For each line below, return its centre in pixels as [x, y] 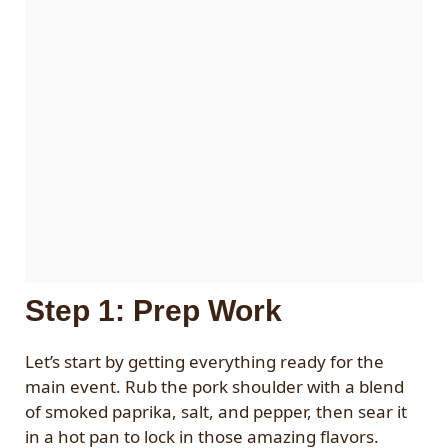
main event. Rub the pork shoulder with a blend [214, 387]
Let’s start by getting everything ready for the [204, 362]
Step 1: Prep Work [153, 311]
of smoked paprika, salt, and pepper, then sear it [216, 412]
